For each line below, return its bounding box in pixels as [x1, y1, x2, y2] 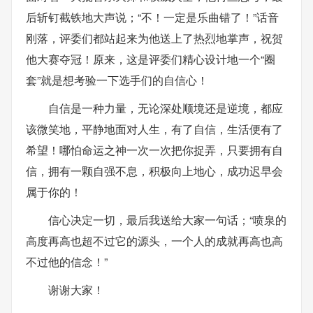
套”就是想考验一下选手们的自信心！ [26, 71, 208, 88]
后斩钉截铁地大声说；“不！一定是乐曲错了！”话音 [26, 8, 279, 25]
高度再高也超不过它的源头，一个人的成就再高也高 [26, 232, 283, 249]
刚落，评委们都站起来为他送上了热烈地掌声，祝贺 [26, 29, 283, 46]
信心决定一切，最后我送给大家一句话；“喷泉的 [48, 211, 286, 228]
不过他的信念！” [26, 253, 108, 270]
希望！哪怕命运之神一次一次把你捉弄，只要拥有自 [26, 141, 283, 158]
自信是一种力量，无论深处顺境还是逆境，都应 [48, 99, 283, 116]
